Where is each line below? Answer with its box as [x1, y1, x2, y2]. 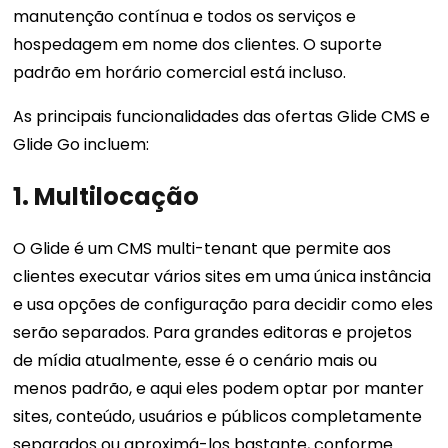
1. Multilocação [13, 180, 200, 214]
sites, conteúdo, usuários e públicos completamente [13, 405, 423, 429]
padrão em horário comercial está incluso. [13, 61, 347, 85]
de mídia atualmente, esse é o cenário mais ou [13, 349, 378, 373]
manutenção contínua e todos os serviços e [13, 5, 357, 29]
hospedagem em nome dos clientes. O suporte [13, 33, 383, 57]
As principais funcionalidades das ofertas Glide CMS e [13, 105, 431, 129]
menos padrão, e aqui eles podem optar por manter [13, 377, 425, 401]
